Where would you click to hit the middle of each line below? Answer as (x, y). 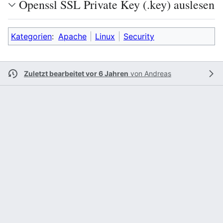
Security (139, 36)
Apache (72, 36)
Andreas (158, 73)
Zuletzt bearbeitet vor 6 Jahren (76, 73)
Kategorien (31, 36)
